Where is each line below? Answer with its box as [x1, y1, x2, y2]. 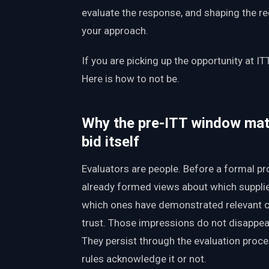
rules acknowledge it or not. [82, 252, 207, 265]
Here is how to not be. [82, 72, 180, 85]
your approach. [82, 24, 148, 37]
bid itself [82, 133, 139, 150]
